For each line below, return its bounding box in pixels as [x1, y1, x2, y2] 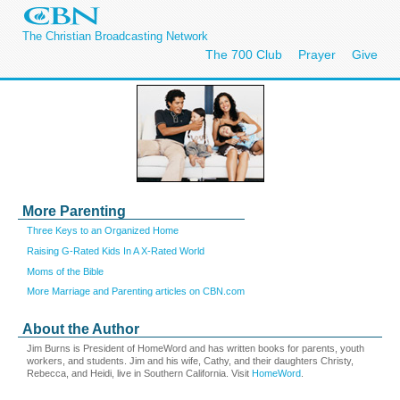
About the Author [22, 321, 139, 337]
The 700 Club [205, 47, 282, 62]
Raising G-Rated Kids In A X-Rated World [27, 245, 204, 256]
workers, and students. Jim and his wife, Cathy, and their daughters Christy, [27, 355, 354, 366]
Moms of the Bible [27, 265, 104, 277]
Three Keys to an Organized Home [27, 225, 179, 236]
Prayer [298, 47, 336, 62]
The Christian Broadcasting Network [22, 29, 208, 43]
